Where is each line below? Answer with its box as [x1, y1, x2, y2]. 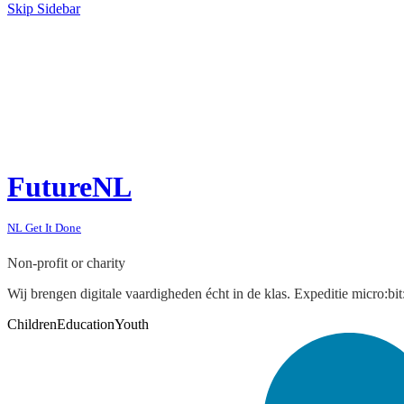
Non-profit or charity [7, 255, 125, 271]
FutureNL [7, 170, 132, 203]
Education [57, 317, 115, 333]
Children [7, 317, 57, 333]
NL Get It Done [7, 220, 81, 234]
